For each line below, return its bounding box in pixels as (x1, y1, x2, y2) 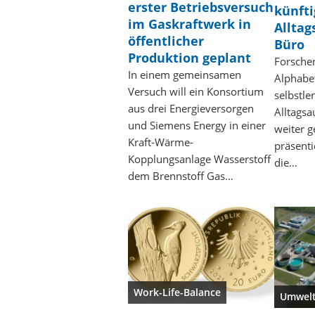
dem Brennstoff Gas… (128, 168, 233, 183)
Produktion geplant (128, 49, 251, 66)
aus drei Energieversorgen (128, 101, 254, 115)
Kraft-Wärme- (128, 134, 193, 149)
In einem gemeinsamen (128, 67, 241, 82)
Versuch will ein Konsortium (128, 84, 264, 98)
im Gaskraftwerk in (128, 15, 251, 32)
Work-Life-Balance (134, 285, 221, 300)
